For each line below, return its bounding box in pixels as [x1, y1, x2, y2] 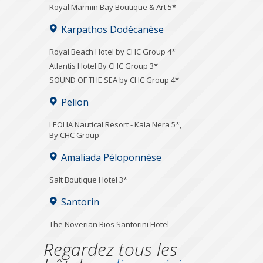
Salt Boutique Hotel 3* [49, 174, 127, 185]
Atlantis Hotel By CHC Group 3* [49, 60, 158, 71]
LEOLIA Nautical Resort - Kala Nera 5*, [49, 119, 181, 130]
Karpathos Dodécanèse [61, 22, 164, 36]
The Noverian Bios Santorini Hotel [49, 218, 169, 230]
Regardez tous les [43, 237, 177, 261]
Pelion [61, 95, 89, 109]
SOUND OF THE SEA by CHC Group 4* [49, 74, 179, 85]
